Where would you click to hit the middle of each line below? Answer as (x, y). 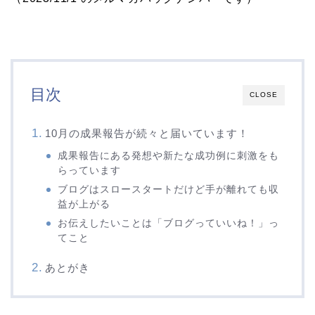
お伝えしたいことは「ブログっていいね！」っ (169, 224)
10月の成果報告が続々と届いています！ (147, 134)
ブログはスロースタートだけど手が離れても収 (169, 190)
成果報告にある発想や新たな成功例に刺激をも (169, 156)
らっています (90, 171)
